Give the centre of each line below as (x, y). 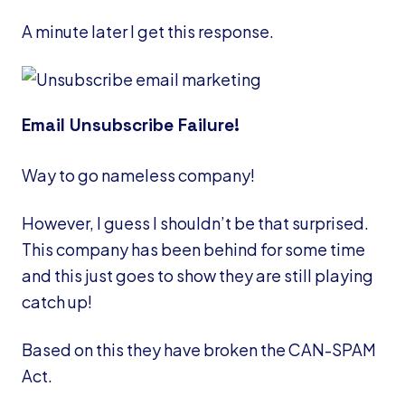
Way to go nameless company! (138, 175)
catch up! (57, 302)
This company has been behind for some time (193, 250)
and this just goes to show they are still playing (198, 276)
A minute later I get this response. (148, 32)
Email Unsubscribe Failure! (131, 126)
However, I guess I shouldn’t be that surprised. (195, 223)
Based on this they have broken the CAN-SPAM (199, 350)
